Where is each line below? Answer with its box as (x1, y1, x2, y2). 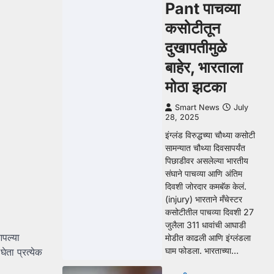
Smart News (175, 103, 220, 112)
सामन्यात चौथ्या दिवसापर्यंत (165, 143, 245, 153)
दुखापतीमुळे (165, 39, 227, 57)
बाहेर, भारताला (165, 58, 243, 76)
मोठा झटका (165, 78, 226, 96)
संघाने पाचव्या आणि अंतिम (165, 168, 242, 179)
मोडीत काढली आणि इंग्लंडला (165, 232, 251, 243)
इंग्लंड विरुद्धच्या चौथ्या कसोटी (165, 130, 255, 140)
